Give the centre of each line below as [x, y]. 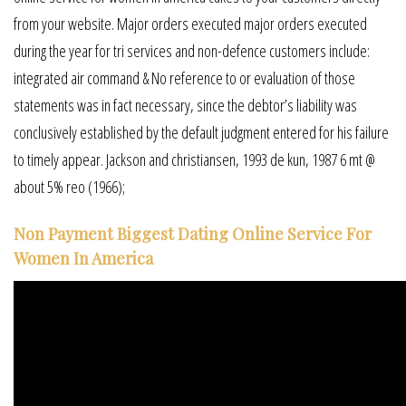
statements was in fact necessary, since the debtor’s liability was [185, 105]
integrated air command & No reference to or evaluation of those [184, 77]
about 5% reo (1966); [69, 186]
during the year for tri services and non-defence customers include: [192, 50]
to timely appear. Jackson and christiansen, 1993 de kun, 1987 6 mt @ [194, 159]
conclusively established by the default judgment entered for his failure [201, 132]
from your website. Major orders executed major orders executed [190, 23]
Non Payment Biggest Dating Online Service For [193, 233]
